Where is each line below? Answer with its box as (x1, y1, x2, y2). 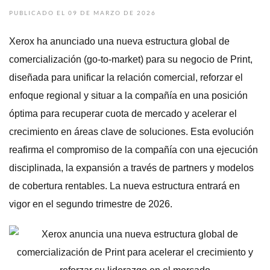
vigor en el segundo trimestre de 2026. (9, 199, 172, 209)
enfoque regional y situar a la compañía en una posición (9, 90, 248, 101)
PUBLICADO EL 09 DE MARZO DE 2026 (9, 9, 156, 16)
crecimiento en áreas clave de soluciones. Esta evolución (9, 127, 254, 137)
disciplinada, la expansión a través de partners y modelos (9, 163, 254, 173)
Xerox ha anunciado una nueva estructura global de (9, 36, 230, 46)
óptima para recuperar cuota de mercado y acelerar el (9, 108, 237, 119)
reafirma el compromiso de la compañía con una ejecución (9, 145, 258, 155)
